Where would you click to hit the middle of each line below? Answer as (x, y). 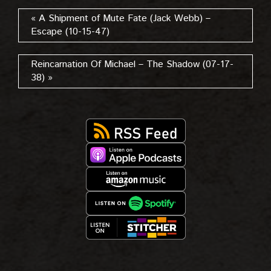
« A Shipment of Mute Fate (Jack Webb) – (121, 18)
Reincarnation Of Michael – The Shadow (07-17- (132, 64)
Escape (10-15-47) (70, 32)
